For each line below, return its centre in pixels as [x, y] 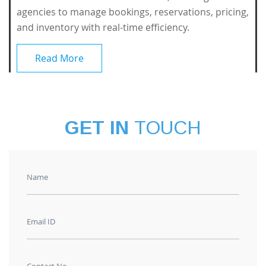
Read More [59, 58]
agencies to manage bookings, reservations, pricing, [133, 12]
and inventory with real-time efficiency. [103, 27]
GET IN [99, 128]
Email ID [41, 221]
